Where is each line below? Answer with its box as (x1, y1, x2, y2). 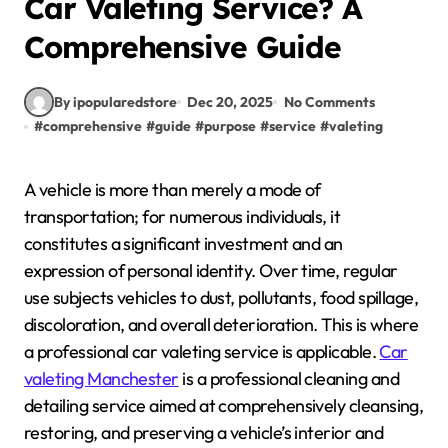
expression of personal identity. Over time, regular (24, 259, 398, 282)
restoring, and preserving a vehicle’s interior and (24, 421, 383, 444)
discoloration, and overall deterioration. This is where (24, 313, 419, 336)
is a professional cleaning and (178, 367, 400, 390)
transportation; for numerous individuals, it (24, 205, 341, 228)
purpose (204, 117, 257, 135)
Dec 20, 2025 (187, 92, 274, 111)
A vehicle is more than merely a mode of (24, 178, 36, 201)
